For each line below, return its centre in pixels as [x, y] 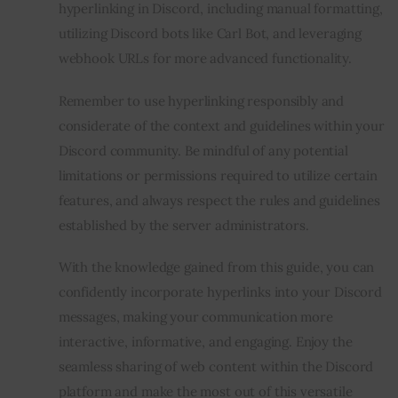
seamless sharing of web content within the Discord [216, 367]
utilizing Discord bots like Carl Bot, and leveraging [210, 34]
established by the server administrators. [183, 225]
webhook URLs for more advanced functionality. [205, 59]
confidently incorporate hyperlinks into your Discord [220, 292]
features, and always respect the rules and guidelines [219, 200]
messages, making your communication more [195, 317]
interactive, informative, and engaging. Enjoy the [205, 342]
